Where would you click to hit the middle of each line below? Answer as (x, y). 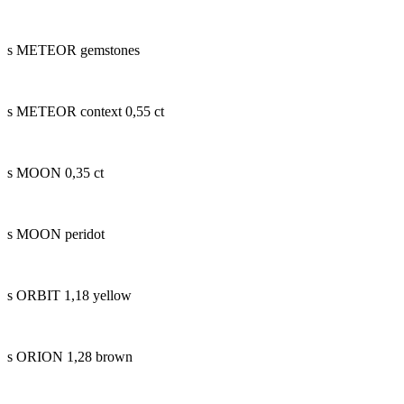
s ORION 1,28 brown (70, 356)
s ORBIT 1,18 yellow (69, 295)
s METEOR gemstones (73, 50)
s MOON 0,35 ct (55, 172)
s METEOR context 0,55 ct (86, 111)
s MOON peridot (56, 234)
